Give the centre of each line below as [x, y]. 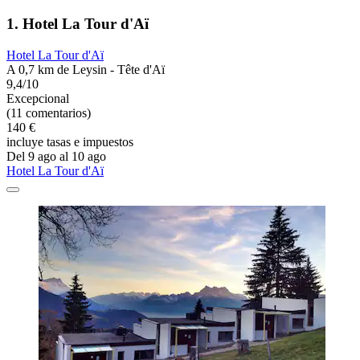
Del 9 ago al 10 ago [56, 156]
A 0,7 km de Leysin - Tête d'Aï [86, 69]
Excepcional [38, 98]
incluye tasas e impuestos [70, 141]
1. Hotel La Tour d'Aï [78, 24]
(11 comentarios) [49, 112]
